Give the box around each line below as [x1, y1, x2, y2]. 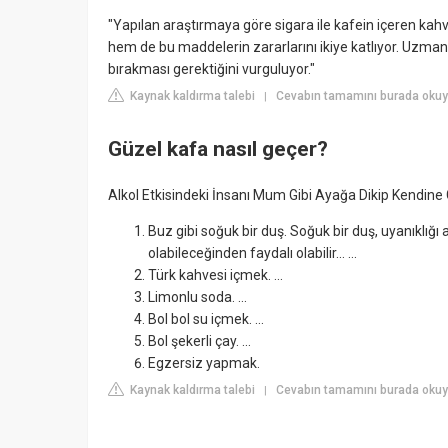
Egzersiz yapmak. [148, 354, 260, 371]
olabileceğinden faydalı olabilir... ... [148, 244, 357, 261]
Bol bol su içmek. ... [148, 310, 264, 327]
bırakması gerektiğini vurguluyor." [108, 60, 315, 77]
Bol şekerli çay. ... [148, 332, 251, 349]
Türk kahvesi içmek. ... [148, 266, 283, 283]
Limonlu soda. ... [148, 288, 247, 305]
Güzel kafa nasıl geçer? [108, 137, 328, 162]
